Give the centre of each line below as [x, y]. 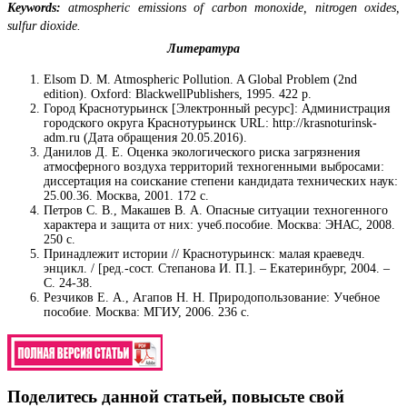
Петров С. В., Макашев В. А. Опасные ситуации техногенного [216, 210]
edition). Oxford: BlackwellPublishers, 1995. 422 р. [178, 94]
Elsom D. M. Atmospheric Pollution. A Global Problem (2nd [200, 79]
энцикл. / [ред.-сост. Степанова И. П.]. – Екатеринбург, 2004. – [217, 268]
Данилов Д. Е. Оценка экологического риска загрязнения [202, 152]
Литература [203, 48]
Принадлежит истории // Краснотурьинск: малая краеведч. [204, 253]
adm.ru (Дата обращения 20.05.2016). [145, 137]
